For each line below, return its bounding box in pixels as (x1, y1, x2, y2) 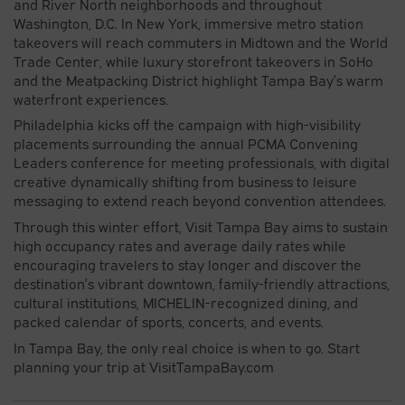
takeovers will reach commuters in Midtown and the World (14, 32, 388, 51)
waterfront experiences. (14, 89, 172, 108)
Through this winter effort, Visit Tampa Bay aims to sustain (14, 217, 388, 235)
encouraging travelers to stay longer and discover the (14, 255, 362, 273)
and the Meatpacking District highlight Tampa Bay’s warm (14, 70, 383, 89)
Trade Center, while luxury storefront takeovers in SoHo (14, 51, 373, 70)
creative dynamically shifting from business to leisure (14, 172, 357, 191)
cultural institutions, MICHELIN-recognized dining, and (14, 293, 358, 311)
